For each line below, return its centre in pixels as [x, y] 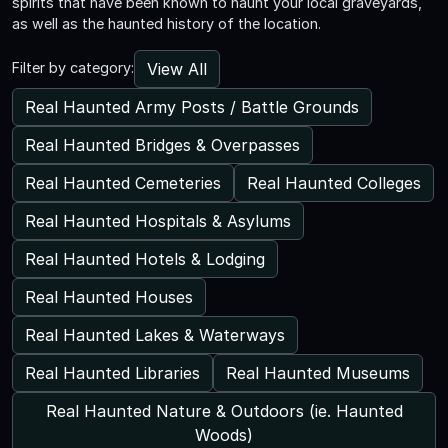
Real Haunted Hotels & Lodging [145, 258]
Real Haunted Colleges [334, 182]
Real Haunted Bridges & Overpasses [162, 144]
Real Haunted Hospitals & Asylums [158, 220]
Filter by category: [73, 67]
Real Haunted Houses [109, 296]
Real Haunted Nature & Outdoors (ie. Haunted [224, 410]
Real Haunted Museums [318, 372]
